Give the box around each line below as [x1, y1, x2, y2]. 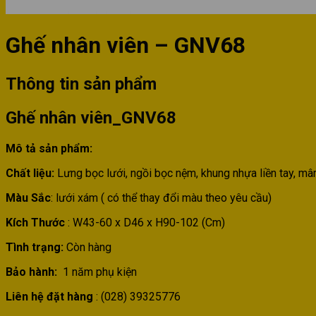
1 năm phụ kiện [60, 265, 137, 279]
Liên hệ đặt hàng [6, 289, 93, 303]
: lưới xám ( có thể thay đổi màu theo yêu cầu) [51, 190, 272, 205]
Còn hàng [63, 240, 111, 254]
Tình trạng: [6, 240, 63, 254]
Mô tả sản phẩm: [6, 141, 95, 155]
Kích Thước [6, 215, 65, 229]
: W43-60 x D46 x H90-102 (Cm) [65, 215, 225, 229]
